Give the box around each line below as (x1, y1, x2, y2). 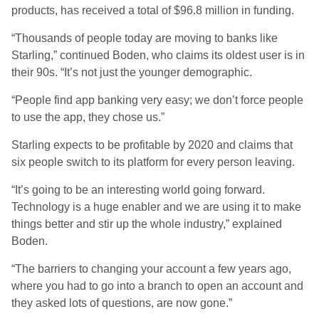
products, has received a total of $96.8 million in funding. (11, 4, 294, 16)
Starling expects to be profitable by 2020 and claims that (11, 139, 293, 151)
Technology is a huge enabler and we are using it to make (11, 201, 301, 213)
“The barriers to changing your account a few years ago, (11, 263, 291, 275)
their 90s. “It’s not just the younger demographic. (11, 66, 252, 78)
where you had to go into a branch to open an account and (11, 280, 303, 292)
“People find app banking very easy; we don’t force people (11, 94, 303, 106)
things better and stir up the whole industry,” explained (11, 218, 282, 230)
